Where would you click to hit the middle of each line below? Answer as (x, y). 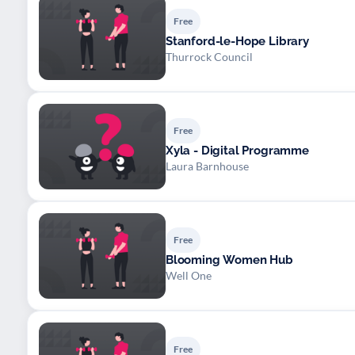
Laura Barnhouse (207, 166)
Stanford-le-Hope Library (237, 41)
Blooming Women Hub (229, 260)
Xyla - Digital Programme (237, 150)
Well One (189, 275)
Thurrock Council (209, 56)
